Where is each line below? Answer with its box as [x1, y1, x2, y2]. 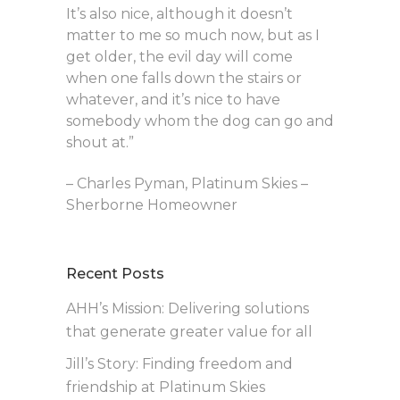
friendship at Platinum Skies [66, 379, 265, 396]
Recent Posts [66, 265, 164, 283]
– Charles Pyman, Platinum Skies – [66, 175, 308, 193]
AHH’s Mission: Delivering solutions [66, 300, 309, 318]
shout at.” [66, 134, 134, 152]
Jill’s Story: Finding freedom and [66, 355, 293, 373]
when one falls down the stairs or [66, 70, 302, 87]
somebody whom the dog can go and [66, 112, 334, 130]
